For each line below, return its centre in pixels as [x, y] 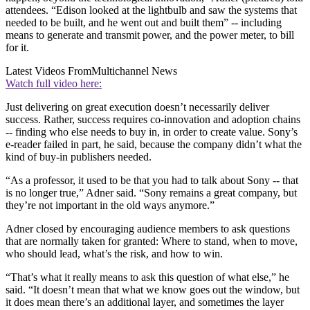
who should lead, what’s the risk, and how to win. [114, 254]
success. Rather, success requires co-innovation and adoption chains [153, 120]
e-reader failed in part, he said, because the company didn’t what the [154, 145]
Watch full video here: [54, 84]
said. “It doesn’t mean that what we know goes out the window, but [153, 290]
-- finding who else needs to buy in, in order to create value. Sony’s [152, 132]
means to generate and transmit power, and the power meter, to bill [150, 35]
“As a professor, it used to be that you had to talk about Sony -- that [152, 181]
